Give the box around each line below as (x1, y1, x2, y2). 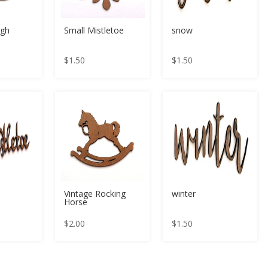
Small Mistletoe (64, 25, 124, 36)
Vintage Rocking (64, 187, 126, 199)
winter (172, 187, 196, 199)
